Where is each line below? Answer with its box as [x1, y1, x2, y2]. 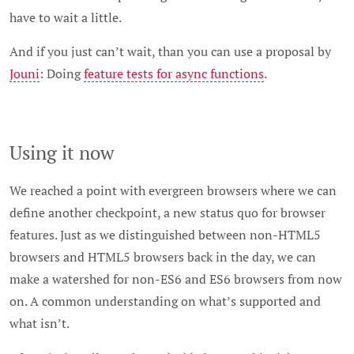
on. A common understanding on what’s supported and [9, 293, 321, 310]
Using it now [9, 140, 114, 166]
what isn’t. [9, 315, 70, 332]
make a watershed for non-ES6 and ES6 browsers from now [9, 271, 342, 288]
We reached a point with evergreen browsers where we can [9, 183, 337, 199]
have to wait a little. [9, 9, 122, 25]
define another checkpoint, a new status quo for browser [9, 205, 326, 221]
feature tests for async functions [84, 66, 264, 82]
